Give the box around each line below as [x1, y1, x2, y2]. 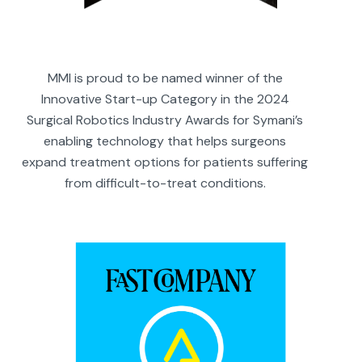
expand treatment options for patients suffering [22, 154, 309, 171]
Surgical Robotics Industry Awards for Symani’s [27, 112, 304, 129]
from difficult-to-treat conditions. [64, 175, 266, 192]
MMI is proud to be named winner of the [47, 69, 283, 87]
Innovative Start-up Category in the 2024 [40, 90, 289, 108]
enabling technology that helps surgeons [44, 133, 287, 150]
